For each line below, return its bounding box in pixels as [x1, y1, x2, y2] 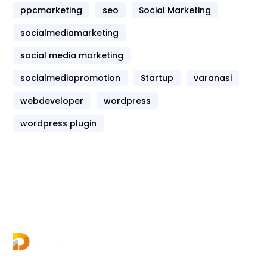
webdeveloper [20, 95, 84, 107]
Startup [141, 72, 174, 85]
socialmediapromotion [20, 72, 121, 85]
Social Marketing [139, 4, 212, 17]
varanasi [194, 72, 232, 85]
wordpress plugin [20, 117, 97, 130]
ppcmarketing [20, 4, 83, 17]
